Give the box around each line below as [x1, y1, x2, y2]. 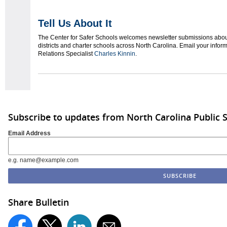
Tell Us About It [38, 17, 112, 29]
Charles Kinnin [94, 50, 135, 57]
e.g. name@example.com [8, 157, 79, 163]
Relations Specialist [38, 50, 94, 57]
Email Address [8, 129, 51, 137]
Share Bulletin [8, 196, 69, 208]
